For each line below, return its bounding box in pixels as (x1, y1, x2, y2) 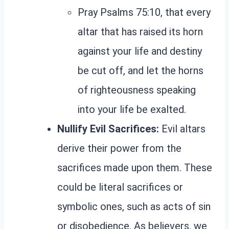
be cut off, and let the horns (78, 64, 203, 77)
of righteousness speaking (78, 83, 196, 96)
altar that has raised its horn (78, 25, 203, 38)
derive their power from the (57, 142, 181, 154)
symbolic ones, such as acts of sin (57, 200, 211, 213)
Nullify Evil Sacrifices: (57, 122, 159, 135)
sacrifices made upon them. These (57, 161, 212, 174)
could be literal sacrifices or (57, 180, 183, 193)
